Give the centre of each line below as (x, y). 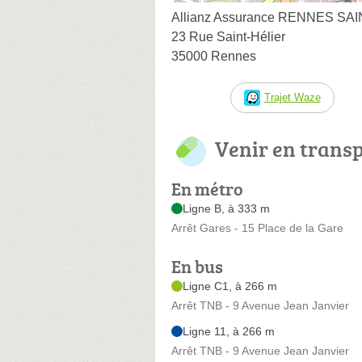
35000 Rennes (214, 56)
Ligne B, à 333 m (226, 208)
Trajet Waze (292, 97)
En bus (197, 266)
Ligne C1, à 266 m (230, 286)
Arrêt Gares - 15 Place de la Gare (257, 227)
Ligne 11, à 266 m (229, 331)
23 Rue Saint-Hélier (228, 36)
